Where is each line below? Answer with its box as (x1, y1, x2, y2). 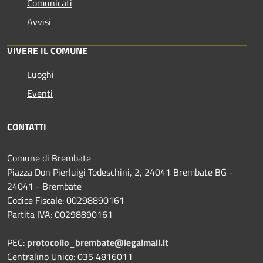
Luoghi (27, 67, 54, 82)
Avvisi (27, 14, 51, 29)
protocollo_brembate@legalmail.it (27, 235, 168, 249)
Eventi (27, 86, 53, 100)
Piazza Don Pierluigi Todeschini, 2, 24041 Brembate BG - (7, 164, 233, 179)
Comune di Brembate (7, 150, 91, 165)
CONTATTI (7, 119, 46, 134)
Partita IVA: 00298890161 (7, 207, 113, 221)
